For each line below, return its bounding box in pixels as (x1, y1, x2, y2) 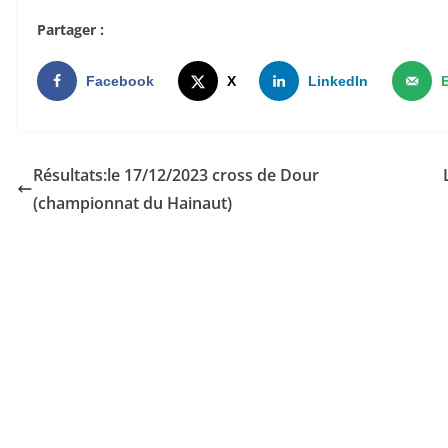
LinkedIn (308, 73, 369, 90)
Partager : (37, 20, 104, 40)
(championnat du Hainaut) (33, 192, 232, 215)
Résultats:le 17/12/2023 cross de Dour (33, 164, 319, 187)
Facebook (86, 73, 154, 90)
